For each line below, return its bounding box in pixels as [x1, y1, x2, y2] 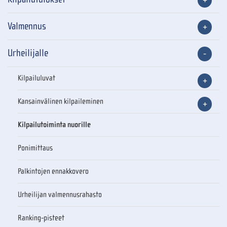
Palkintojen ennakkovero [18, 167, 89, 176]
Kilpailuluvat [18, 73, 56, 83]
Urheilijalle [8, 47, 49, 59]
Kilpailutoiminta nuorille [18, 120, 91, 130]
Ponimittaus [18, 143, 53, 153]
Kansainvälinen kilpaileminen [18, 97, 104, 106]
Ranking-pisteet [18, 213, 65, 223]
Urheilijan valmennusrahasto [18, 190, 102, 200]
